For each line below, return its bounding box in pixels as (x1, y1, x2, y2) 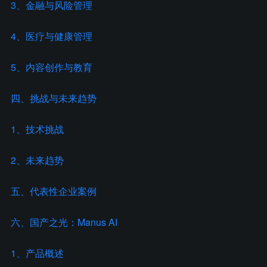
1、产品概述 (11, 246, 64, 260)
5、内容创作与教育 (11, 60, 92, 74)
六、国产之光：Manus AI (11, 215, 117, 229)
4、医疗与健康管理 (11, 29, 92, 43)
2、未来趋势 (11, 153, 64, 167)
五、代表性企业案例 (11, 184, 97, 198)
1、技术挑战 (11, 122, 64, 136)
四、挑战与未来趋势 (11, 91, 97, 105)
